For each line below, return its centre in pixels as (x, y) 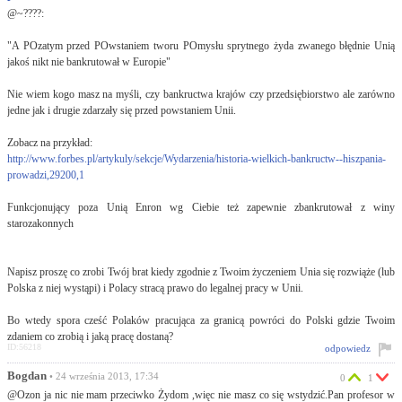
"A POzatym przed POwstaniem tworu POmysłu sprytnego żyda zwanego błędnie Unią (201, 46)
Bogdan (27, 376)
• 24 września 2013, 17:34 (103, 376)
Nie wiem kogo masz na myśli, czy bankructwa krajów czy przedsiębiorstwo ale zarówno (201, 94)
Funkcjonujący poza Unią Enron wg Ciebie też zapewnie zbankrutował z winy (201, 207)
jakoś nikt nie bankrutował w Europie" (89, 62)
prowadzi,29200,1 (46, 175)
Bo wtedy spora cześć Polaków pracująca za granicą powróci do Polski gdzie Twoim (201, 320)
